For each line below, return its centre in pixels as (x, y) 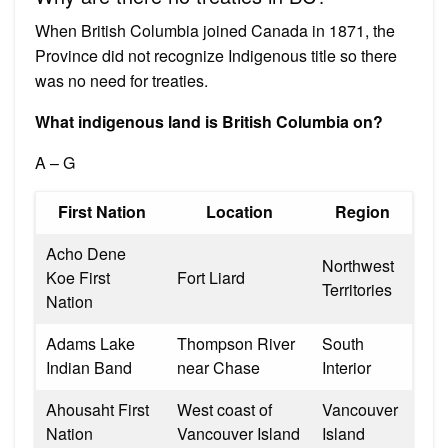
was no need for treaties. (121, 80)
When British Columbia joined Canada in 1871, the (215, 30)
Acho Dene (86, 253)
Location (239, 211)
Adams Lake (90, 343)
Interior (346, 367)
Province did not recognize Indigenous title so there (216, 55)
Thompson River (236, 343)
